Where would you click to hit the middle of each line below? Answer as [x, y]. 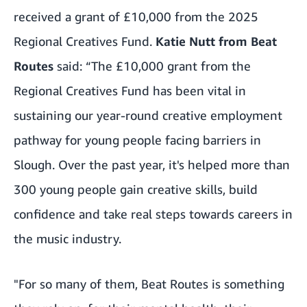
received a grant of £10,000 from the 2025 [136, 17]
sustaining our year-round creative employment [148, 115]
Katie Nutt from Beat [216, 41]
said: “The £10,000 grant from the [152, 66]
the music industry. [67, 239]
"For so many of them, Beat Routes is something [149, 284]
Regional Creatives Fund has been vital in [130, 91]
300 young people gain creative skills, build [136, 189]
